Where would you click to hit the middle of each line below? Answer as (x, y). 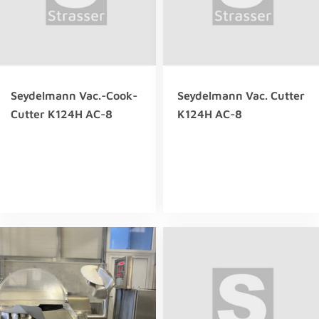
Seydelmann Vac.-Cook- (74, 96)
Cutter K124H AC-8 (62, 114)
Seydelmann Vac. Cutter (241, 96)
